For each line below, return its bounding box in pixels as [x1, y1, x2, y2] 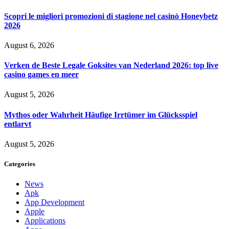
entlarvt [4, 119, 31, 128]
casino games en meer [4, 70, 79, 79]
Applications [25, 216, 65, 225]
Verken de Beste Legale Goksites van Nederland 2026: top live [4, 61, 218, 70]
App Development [25, 198, 84, 207]
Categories [4, 160, 35, 168]
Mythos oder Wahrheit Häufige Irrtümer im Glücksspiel [4, 110, 197, 119]
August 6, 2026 [4, 40, 54, 50]
